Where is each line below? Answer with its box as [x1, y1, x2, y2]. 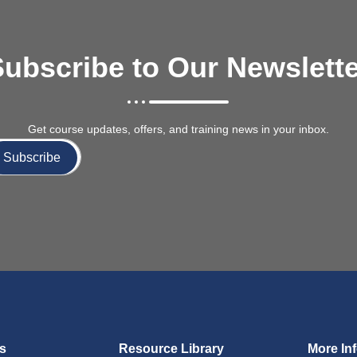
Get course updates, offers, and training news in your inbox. [27, 123, 329, 135]
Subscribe [3, 150, 61, 164]
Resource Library [119, 342, 225, 355]
